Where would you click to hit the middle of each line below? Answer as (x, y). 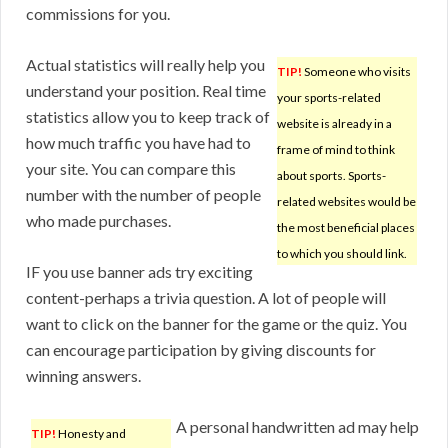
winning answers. (83, 376)
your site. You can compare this (131, 169)
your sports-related (329, 98)
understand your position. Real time (146, 91)
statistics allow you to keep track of (148, 117)
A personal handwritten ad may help (297, 427)
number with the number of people (143, 195)
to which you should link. (342, 254)
